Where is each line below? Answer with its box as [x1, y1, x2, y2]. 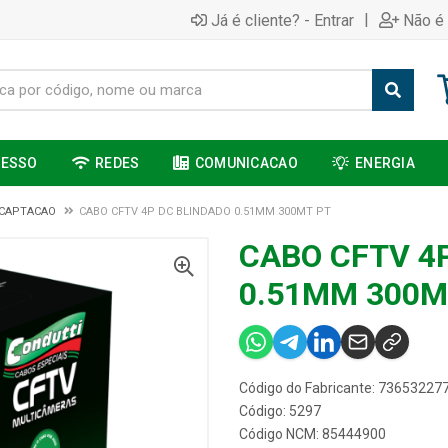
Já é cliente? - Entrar [211, 10, 354, 30]
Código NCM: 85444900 [239, 426, 386, 442]
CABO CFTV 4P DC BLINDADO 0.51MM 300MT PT [79, 205, 331, 218]
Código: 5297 [239, 403, 321, 419]
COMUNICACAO [194, 155, 298, 171]
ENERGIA [355, 155, 416, 171]
